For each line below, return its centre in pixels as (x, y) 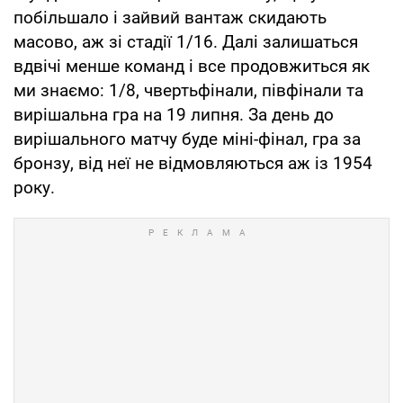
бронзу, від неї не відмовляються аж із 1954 (193, 164)
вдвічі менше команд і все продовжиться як (192, 67)
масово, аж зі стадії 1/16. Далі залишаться (186, 42)
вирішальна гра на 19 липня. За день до (174, 115)
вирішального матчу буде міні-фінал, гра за (187, 139)
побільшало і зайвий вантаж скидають (170, 18)
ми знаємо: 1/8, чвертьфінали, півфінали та (188, 91)
